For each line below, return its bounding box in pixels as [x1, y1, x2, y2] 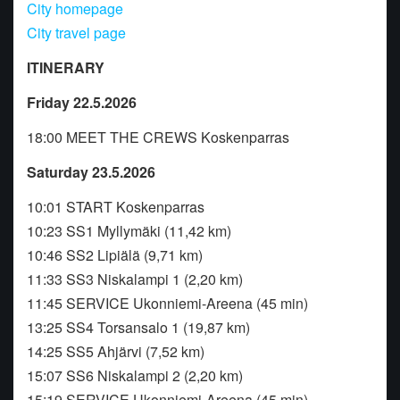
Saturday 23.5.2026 [27, 161, 159, 182]
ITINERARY [27, 56, 104, 78]
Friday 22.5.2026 [27, 91, 140, 112]
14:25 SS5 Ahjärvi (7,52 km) [27, 340, 204, 362]
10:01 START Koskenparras [27, 196, 204, 217]
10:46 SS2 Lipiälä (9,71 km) [27, 244, 203, 265]
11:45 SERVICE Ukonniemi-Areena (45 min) [27, 292, 308, 313]
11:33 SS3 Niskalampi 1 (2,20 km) [27, 268, 243, 289]
